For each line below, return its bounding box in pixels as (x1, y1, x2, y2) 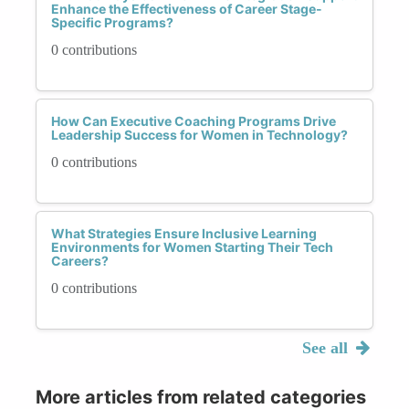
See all (301, 338, 352, 357)
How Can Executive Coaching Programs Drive (51, 112, 336, 129)
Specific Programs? (51, 14, 173, 30)
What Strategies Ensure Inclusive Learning (51, 225, 317, 241)
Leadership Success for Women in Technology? (51, 126, 348, 142)
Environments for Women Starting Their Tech (51, 238, 333, 255)
